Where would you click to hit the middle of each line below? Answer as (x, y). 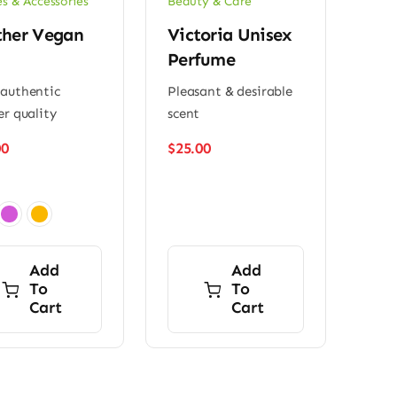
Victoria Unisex (230, 35)
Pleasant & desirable (230, 92)
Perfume (201, 60)
